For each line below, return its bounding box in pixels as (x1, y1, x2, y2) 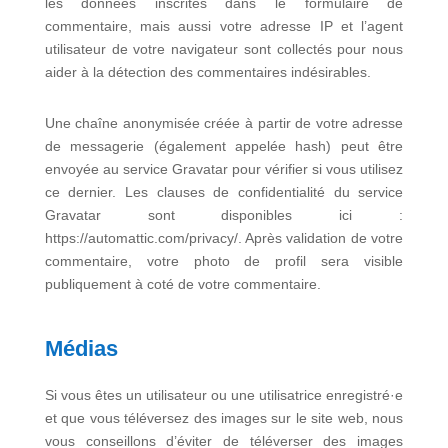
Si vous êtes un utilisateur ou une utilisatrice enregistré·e (44, 387, 404, 403)
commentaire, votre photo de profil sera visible (44, 253, 404, 269)
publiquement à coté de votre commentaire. (44, 276, 321, 292)
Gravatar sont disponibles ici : (44, 207, 404, 223)
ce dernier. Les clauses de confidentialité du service (44, 184, 404, 200)
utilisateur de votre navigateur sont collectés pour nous (44, 41, 404, 57)
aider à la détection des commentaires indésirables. (44, 64, 371, 80)
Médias (44, 336, 118, 361)
